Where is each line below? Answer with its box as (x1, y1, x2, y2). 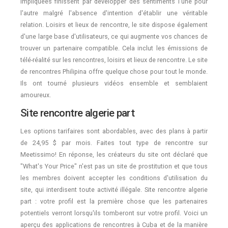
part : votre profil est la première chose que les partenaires (20, 197, 208, 205)
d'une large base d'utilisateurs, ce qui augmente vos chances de (20, 32, 208, 40)
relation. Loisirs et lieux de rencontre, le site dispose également (20, 20, 208, 28)
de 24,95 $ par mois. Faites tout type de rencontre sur (20, 138, 208, 147)
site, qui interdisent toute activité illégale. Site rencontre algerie (20, 185, 208, 193)
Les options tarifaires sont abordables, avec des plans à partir (20, 127, 208, 135)
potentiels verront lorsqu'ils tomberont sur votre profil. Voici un (20, 209, 208, 217)
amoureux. (20, 91, 51, 99)
